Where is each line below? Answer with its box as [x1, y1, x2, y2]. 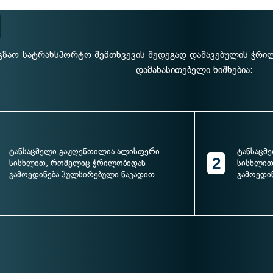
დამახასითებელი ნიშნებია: [136, 64, 253, 76]
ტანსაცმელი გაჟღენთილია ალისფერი [9, 146, 160, 157]
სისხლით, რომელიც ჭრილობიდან [9, 158, 146, 168]
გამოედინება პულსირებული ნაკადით [9, 169, 155, 180]
